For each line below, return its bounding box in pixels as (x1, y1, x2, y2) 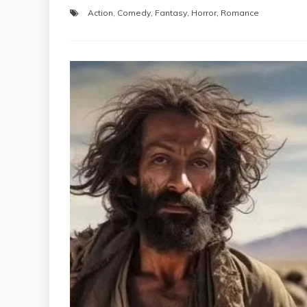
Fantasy (155, 8, 187, 19)
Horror (191, 8, 217, 19)
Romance (221, 8, 259, 19)
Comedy (117, 8, 151, 19)
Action (88, 8, 113, 19)
